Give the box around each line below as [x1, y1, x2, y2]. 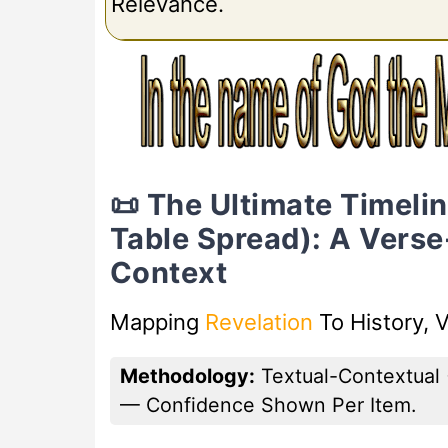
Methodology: [119, 363, 255, 388]
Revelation [204, 308, 313, 335]
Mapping [109, 308, 205, 335]
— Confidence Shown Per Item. [119, 392, 416, 417]
